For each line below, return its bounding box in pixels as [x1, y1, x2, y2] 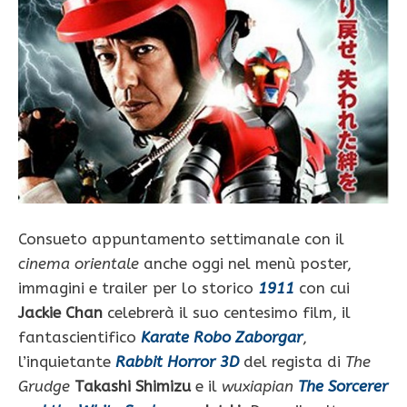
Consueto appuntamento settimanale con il [18, 229, 344, 248]
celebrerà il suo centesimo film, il [103, 303, 351, 322]
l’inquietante [18, 352, 115, 371]
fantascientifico [18, 327, 141, 346]
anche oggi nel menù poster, [139, 253, 352, 273]
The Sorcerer [298, 376, 388, 395]
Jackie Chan [18, 303, 103, 322]
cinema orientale [18, 253, 139, 273]
